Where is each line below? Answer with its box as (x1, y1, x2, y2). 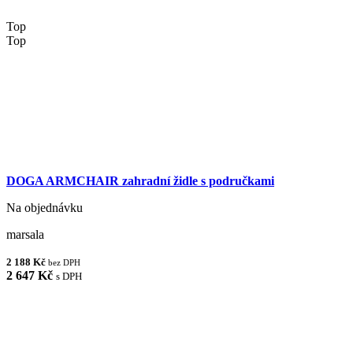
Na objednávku (6, 201, 83, 215)
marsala (6, 228, 44, 242)
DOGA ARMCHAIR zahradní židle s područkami (6, 174, 274, 188)
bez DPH (48, 258, 80, 268)
